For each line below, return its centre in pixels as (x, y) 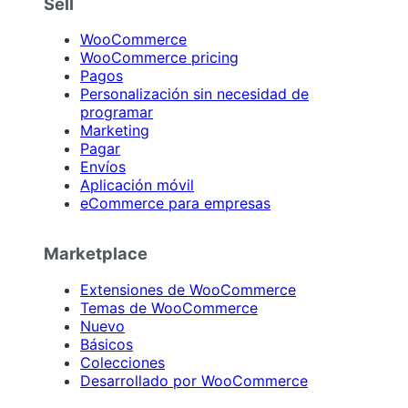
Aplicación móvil (137, 185)
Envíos (103, 167)
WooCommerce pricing (159, 58)
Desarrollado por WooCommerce (194, 380)
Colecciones (122, 362)
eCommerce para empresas (175, 204)
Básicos (107, 344)
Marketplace (96, 254)
